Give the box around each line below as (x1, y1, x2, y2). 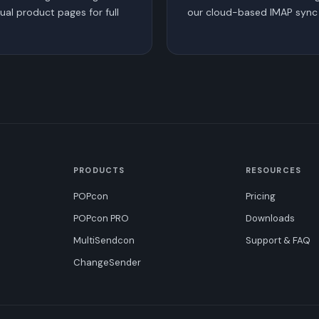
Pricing (245, 189, 276, 202)
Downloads (245, 211, 295, 224)
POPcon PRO (73, 211, 130, 224)
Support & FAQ (245, 234, 310, 246)
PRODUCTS (73, 164, 125, 175)
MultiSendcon (73, 234, 135, 246)
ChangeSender (73, 256, 142, 268)
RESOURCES (245, 164, 301, 175)
